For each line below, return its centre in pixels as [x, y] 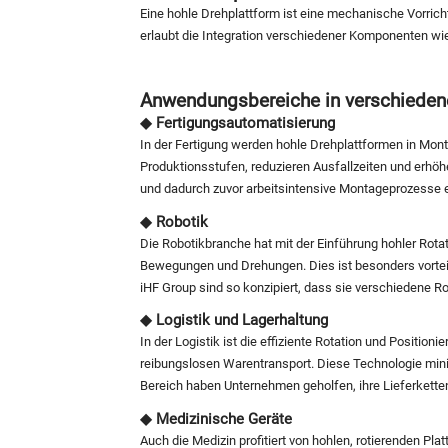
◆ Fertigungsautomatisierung [237, 123]
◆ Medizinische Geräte [216, 418]
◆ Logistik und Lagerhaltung [234, 320]
